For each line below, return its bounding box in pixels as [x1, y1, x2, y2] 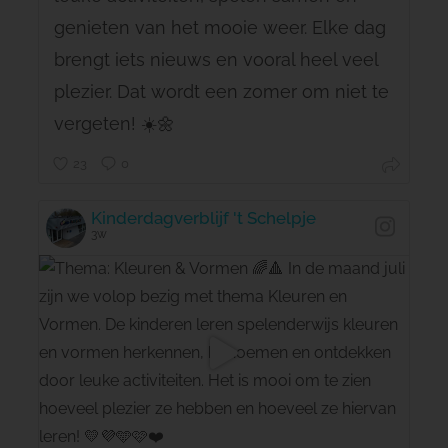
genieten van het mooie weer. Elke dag [53, 16, 386, 38]
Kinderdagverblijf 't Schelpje [90, 207, 316, 228]
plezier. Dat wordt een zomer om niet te [53, 80, 389, 102]
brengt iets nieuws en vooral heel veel [53, 48, 378, 70]
